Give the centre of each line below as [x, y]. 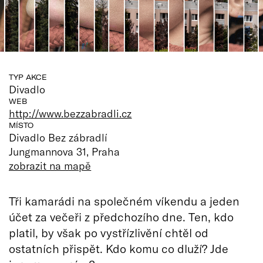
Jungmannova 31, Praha [65, 151]
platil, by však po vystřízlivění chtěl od [109, 232]
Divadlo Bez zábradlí [58, 137]
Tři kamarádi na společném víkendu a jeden [124, 200]
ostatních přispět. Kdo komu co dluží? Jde [119, 248]
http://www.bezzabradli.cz [70, 113]
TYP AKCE [28, 77]
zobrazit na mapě [50, 165]
